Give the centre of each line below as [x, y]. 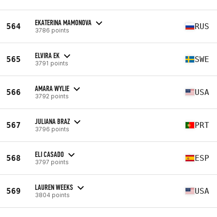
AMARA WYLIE [52, 88]
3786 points [52, 30]
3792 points [52, 96]
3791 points [52, 63]
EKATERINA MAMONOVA [63, 22]
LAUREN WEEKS [54, 187]
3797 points [52, 162]
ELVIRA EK [47, 55]
